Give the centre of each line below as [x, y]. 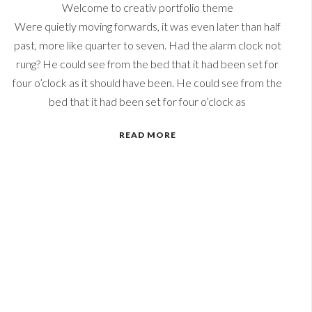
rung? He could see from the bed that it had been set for [147, 64]
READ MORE [147, 135]
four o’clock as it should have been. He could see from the [147, 83]
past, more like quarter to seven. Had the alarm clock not [147, 45]
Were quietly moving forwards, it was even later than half [147, 26]
